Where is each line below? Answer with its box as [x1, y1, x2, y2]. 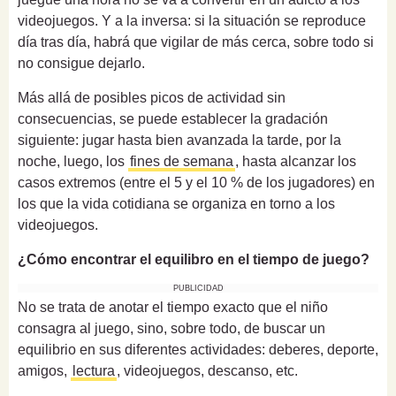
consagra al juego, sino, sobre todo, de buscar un [18, 320, 325, 336]
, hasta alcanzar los [235, 153, 356, 169]
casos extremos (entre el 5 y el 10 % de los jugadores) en [18, 174, 375, 190]
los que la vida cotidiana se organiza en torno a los [18, 195, 335, 211]
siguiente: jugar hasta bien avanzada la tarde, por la [18, 132, 341, 148]
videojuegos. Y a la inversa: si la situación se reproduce [18, 12, 366, 28]
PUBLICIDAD [172, 283, 224, 293]
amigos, [18, 362, 71, 378]
